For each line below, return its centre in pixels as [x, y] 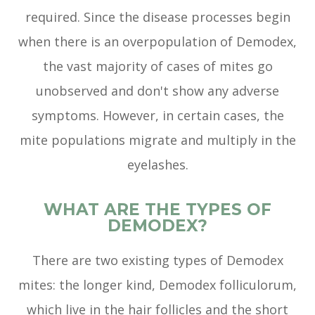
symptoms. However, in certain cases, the [157, 116]
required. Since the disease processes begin [157, 17]
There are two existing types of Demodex [157, 261]
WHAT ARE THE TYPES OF [157, 210]
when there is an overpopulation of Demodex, [157, 42]
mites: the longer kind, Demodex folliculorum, [157, 285]
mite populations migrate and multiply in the [157, 140]
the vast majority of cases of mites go [157, 66]
